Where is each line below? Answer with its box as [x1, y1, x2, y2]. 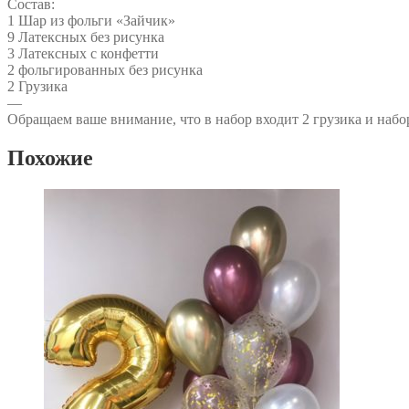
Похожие [7, 145, 93, 170]
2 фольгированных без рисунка [7, 61, 203, 78]
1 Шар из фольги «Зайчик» [7, 12, 175, 28]
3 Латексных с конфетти [7, 45, 159, 61]
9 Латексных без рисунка [7, 28, 164, 45]
